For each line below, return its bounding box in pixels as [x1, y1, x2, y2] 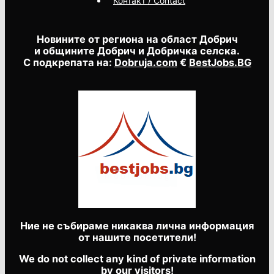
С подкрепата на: [23, 56, 114, 69]
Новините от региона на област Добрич [36, 33, 238, 46]
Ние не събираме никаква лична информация [20, 219, 254, 232]
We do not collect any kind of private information [18, 253, 256, 265]
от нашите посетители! [78, 231, 196, 243]
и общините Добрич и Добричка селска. [34, 45, 240, 57]
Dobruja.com [114, 56, 177, 69]
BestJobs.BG [188, 56, 251, 69]
